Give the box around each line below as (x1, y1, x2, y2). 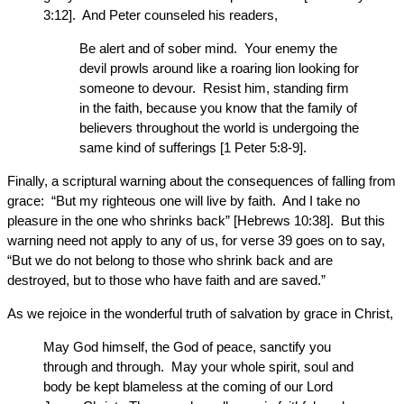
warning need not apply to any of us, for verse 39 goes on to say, (7, 233, 385, 248)
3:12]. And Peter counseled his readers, (43, 7, 278, 23)
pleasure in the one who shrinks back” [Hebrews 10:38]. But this (7, 213, 385, 228)
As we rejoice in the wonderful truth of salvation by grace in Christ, (7, 306, 393, 321)
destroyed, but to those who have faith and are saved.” (7, 272, 326, 288)
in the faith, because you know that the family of (79, 100, 357, 115)
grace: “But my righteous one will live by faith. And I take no (7, 193, 360, 208)
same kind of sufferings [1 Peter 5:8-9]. (79, 140, 307, 155)
